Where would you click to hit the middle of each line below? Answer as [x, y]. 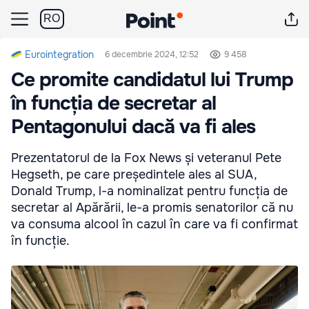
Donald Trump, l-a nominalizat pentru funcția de [149, 191]
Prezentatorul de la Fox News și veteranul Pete [146, 158]
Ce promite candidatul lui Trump [152, 80]
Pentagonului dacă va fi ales [133, 127]
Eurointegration [59, 54]
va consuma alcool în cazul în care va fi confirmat [154, 224]
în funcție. [40, 241]
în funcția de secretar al [113, 103]
